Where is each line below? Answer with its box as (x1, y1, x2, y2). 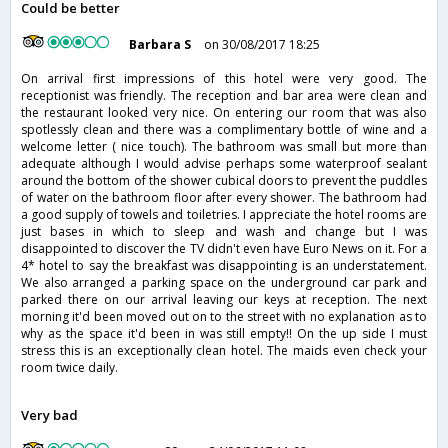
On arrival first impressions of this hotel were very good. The (21, 70, 427, 88)
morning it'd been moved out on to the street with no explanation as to (21, 308, 427, 326)
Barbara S (129, 36, 192, 54)
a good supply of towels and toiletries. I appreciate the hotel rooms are (21, 206, 427, 224)
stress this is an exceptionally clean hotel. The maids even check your (21, 342, 427, 360)
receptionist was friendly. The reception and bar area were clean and (21, 87, 427, 105)
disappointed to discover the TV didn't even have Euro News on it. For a (21, 240, 427, 258)
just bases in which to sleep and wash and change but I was (21, 223, 427, 241)
